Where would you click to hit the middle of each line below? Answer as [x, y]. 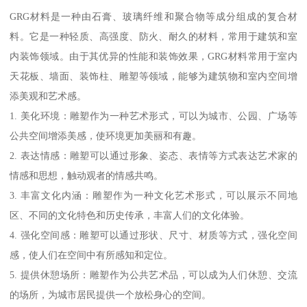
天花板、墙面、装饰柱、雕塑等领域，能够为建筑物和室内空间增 [153, 76]
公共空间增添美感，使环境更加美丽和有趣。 [106, 136]
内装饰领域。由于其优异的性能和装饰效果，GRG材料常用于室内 [153, 57]
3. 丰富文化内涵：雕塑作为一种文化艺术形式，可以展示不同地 [153, 196]
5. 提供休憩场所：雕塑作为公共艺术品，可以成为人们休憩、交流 [153, 275]
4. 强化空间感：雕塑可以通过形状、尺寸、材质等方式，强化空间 [153, 235]
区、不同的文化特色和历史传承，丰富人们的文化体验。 [130, 216]
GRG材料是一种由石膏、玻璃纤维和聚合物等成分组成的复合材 [153, 17]
